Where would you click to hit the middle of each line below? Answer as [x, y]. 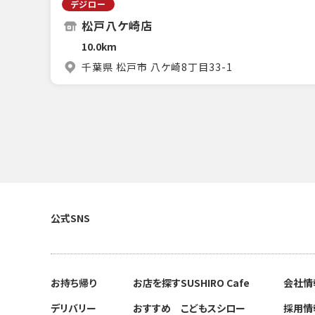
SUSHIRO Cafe [215, 283]
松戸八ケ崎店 [117, 25]
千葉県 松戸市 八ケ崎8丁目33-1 [157, 67]
